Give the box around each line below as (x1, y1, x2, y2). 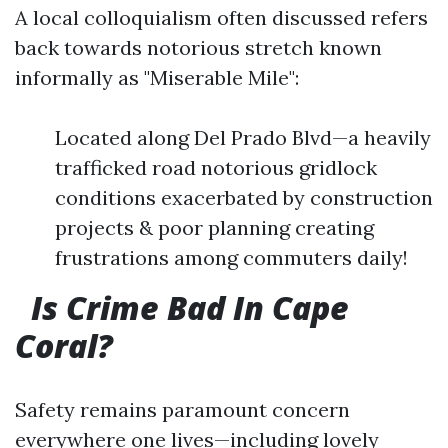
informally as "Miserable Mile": (15, 65, 299, 90)
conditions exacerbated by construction (55, 185, 433, 210)
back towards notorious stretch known (15, 35, 382, 60)
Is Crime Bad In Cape (31, 286, 349, 329)
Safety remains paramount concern (15, 397, 350, 422)
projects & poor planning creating (55, 215, 374, 240)
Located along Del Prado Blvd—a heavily (55, 125, 431, 150)
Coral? (15, 324, 113, 367)
